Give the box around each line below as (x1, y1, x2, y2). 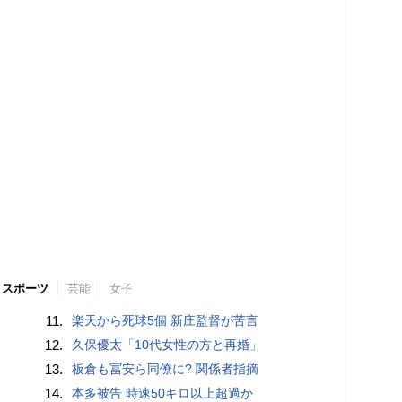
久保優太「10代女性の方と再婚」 (72, 336, 263, 352)
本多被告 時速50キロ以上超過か (72, 385, 254, 400)
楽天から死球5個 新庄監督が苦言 (72, 312, 259, 328)
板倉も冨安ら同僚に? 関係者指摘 (72, 361, 259, 376)
